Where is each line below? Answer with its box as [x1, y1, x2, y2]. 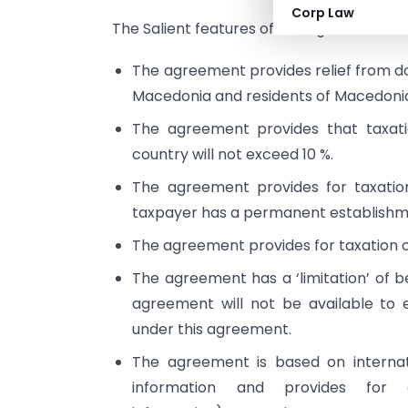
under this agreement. [132, 319, 292, 341]
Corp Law [291, 4, 354, 22]
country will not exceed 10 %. [132, 144, 334, 166]
